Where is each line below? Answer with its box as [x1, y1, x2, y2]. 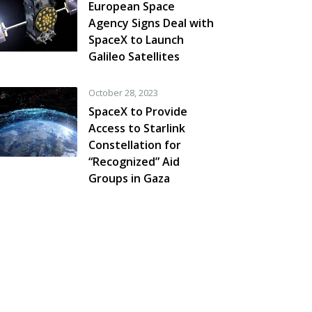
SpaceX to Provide [88, 104, 187, 119]
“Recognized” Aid [88, 154, 180, 169]
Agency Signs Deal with [88, 15, 214, 31]
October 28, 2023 [88, 86, 158, 99]
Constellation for [88, 137, 181, 153]
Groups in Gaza [88, 171, 170, 186]
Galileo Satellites [88, 49, 180, 64]
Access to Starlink [88, 120, 185, 136]
